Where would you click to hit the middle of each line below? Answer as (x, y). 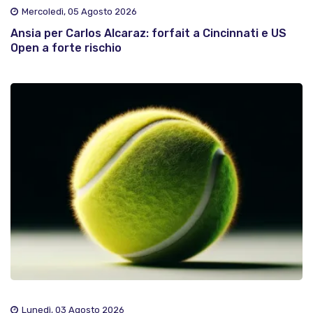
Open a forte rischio (66, 48)
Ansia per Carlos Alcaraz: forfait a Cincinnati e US (148, 34)
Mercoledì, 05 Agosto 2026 (79, 12)
